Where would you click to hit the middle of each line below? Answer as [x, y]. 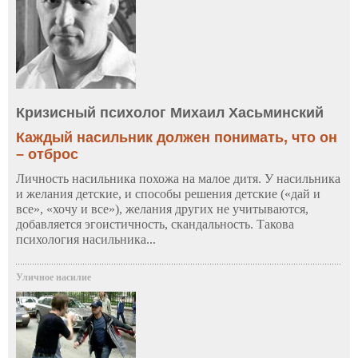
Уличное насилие [54, 278]
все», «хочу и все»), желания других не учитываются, [162, 209]
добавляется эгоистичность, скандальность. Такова [155, 225]
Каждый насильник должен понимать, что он [177, 138]
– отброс [47, 155]
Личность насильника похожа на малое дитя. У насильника [178, 179]
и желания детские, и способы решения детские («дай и [168, 194]
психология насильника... [86, 240]
